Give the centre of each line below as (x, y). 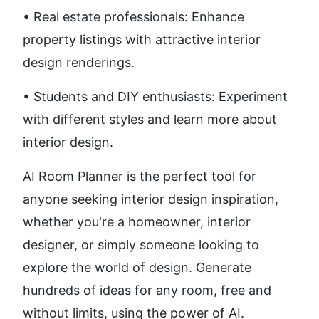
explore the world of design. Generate (137, 268)
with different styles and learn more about (150, 120)
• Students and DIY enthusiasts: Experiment (155, 97)
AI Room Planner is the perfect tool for (140, 177)
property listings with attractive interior (142, 40)
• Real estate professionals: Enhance (134, 17)
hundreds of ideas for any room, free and (147, 291)
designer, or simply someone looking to (141, 245)
